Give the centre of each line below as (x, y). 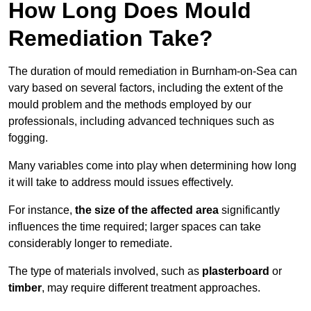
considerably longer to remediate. (90, 244)
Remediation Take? (111, 39)
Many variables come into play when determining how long (152, 166)
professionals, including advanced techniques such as (141, 121)
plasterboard (236, 271)
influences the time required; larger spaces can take (135, 227)
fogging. (28, 138)
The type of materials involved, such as (105, 271)
